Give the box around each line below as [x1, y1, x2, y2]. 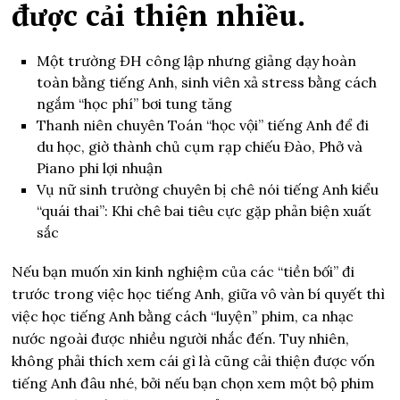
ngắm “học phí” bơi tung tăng [37, 95, 233, 112]
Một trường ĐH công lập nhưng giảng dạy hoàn [37, 52, 357, 70]
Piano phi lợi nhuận [37, 159, 163, 177]
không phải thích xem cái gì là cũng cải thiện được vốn [12, 352, 376, 370]
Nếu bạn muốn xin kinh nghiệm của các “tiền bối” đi [12, 262, 355, 280]
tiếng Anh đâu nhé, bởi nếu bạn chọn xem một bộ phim [12, 374, 375, 392]
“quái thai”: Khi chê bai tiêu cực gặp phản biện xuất [37, 202, 372, 220]
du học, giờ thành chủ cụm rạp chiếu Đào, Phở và [37, 137, 363, 155]
